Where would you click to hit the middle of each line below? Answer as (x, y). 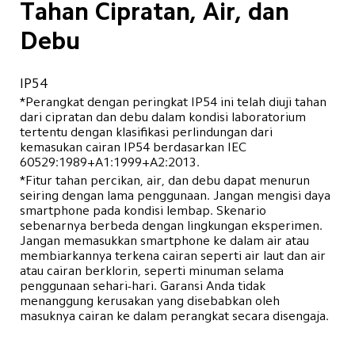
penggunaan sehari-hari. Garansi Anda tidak (144, 286)
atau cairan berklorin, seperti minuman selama (153, 271)
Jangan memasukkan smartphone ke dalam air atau (166, 241)
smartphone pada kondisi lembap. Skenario (144, 211)
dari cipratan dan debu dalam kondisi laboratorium (164, 117)
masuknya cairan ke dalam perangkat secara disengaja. (174, 316)
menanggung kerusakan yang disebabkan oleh (151, 301)
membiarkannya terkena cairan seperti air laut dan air (174, 256)
